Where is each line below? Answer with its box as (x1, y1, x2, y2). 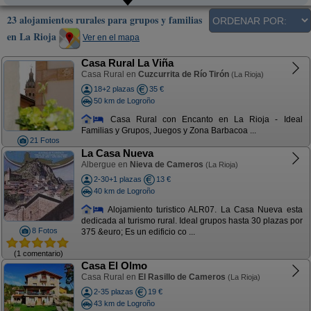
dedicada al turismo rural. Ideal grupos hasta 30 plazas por (81, 216, 303, 226)
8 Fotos (32, 226, 58, 235)
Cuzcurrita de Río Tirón (137, 69, 229, 79)
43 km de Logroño (93, 299, 155, 308)
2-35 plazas (93, 287, 133, 296)
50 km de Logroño (93, 96, 155, 105)
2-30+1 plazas (93, 175, 142, 183)
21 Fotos (30, 136, 60, 144)
